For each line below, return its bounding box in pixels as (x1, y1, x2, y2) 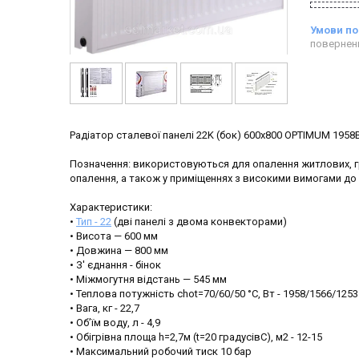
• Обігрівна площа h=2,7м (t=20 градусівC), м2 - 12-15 (70, 331, 322, 344)
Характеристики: (70, 201, 152, 214)
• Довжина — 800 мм (70, 244, 168, 257)
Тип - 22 (76, 216, 111, 228)
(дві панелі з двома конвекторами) (111, 216, 287, 228)
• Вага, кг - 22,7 (70, 302, 139, 315)
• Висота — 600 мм (70, 230, 158, 243)
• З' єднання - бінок (70, 259, 161, 272)
